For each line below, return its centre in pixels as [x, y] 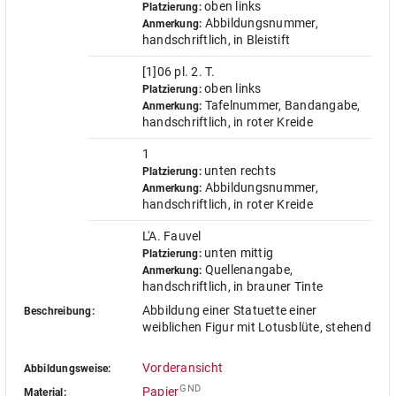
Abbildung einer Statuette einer [229, 310]
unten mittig [237, 253]
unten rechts [239, 171]
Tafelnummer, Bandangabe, [281, 105]
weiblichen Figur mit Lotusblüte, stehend [256, 327]
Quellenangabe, [247, 270]
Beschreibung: [59, 311]
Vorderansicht [183, 368]
